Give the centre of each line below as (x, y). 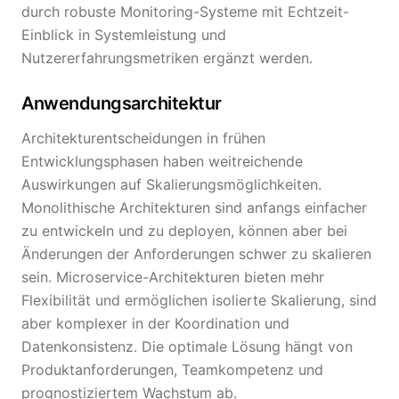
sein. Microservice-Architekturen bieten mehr (173, 277)
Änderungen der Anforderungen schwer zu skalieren (196, 254)
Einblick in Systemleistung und (124, 35)
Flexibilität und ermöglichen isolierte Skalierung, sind (199, 300)
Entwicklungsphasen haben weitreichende (162, 161)
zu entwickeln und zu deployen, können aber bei (184, 231)
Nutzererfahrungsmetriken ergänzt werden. (167, 58)
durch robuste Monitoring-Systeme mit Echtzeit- (185, 12)
